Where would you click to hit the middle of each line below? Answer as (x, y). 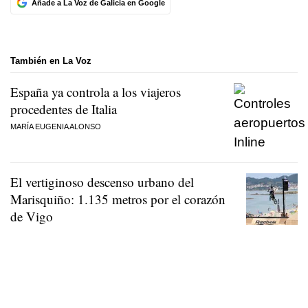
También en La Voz (51, 60)
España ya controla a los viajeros (96, 92)
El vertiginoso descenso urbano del (102, 182)
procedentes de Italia (64, 109)
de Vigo (32, 217)
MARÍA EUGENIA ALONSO (56, 127)
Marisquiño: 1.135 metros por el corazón (118, 199)
